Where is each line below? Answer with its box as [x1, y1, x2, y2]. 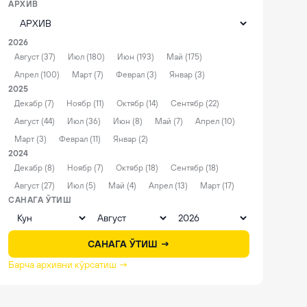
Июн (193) [117, 52, 154, 62]
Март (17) [200, 181, 234, 191]
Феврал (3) [116, 70, 157, 79]
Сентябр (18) [171, 163, 219, 173]
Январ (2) [113, 134, 148, 144]
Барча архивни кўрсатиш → [8, 259, 128, 270]
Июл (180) [68, 52, 105, 62]
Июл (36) [67, 116, 101, 126]
